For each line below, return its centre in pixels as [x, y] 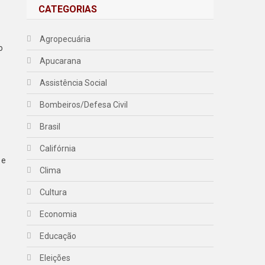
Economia [59, 214]
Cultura [54, 192]
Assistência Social [74, 83]
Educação [58, 236]
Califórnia [58, 148]
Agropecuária [65, 39]
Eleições [55, 258]
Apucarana [61, 61]
